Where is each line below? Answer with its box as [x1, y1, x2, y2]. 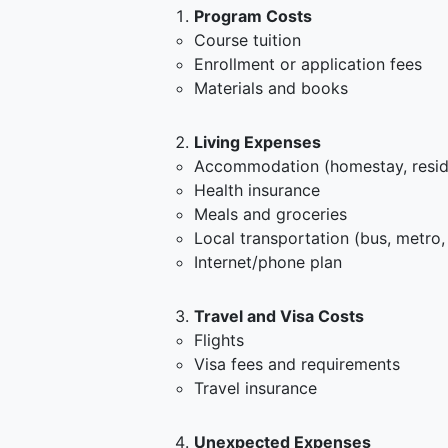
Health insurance [194, 180, 320, 200]
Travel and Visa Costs [194, 306, 364, 326]
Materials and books [194, 78, 348, 98]
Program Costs [194, 6, 312, 26]
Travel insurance [194, 378, 317, 398]
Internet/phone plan [194, 252, 342, 272]
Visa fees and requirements [194, 354, 400, 374]
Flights [194, 330, 244, 350]
